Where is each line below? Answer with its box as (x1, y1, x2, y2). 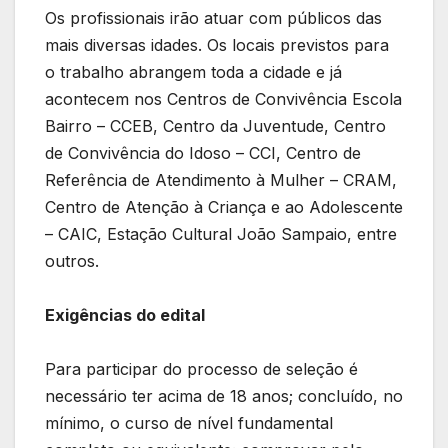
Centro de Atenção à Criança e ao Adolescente (45, 196, 403, 217)
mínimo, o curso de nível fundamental (45, 412, 333, 433)
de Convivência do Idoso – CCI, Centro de (45, 142, 361, 163)
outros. (45, 250, 99, 271)
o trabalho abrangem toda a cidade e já (45, 61, 342, 82)
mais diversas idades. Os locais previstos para (45, 34, 389, 55)
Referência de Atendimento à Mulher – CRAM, (45, 169, 397, 190)
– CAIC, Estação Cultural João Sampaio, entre (45, 223, 397, 244)
